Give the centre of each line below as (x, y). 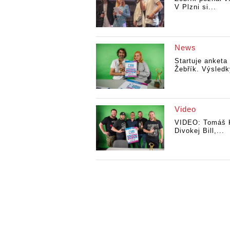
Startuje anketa (201, 61)
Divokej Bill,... (199, 130)
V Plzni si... (195, 7)
